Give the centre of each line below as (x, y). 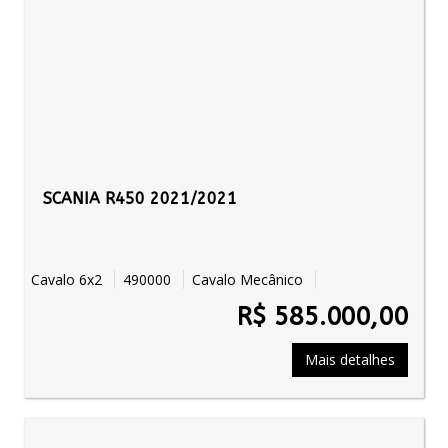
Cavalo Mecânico (249, 279)
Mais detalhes (350, 359)
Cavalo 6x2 (72, 279)
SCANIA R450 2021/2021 (140, 198)
